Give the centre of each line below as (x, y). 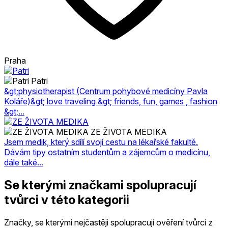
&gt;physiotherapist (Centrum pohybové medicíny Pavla (106, 91)
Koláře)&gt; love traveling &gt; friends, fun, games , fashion (111, 101)
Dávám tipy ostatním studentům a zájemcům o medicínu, (107, 152)
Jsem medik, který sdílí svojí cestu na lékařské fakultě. (101, 142)
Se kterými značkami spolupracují (100, 185)
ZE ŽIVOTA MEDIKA (129, 132)
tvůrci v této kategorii (67, 199)
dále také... (24, 162)
